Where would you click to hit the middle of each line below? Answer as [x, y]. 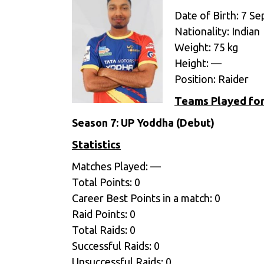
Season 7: [95, 123]
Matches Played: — [116, 166]
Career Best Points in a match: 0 [146, 198]
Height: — [198, 63]
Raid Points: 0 [104, 214]
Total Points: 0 [106, 182]
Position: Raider [212, 79]
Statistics [96, 145]
